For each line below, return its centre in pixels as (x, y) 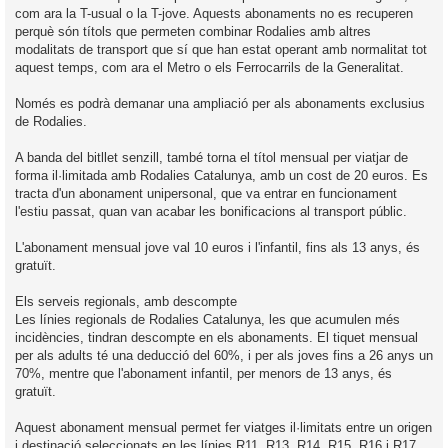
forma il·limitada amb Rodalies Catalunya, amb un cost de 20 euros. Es (221, 175)
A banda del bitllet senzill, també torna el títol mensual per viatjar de (211, 157)
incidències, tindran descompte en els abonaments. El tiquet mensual (216, 337)
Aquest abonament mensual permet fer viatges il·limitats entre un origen (223, 427)
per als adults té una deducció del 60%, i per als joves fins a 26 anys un (224, 355)
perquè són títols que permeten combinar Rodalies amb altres (193, 31)
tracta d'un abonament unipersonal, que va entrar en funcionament (206, 193)
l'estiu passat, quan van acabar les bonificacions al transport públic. (211, 211)
